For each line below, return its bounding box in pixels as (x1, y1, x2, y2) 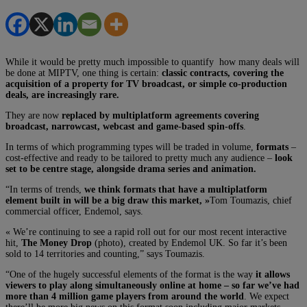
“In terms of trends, (5, 184, 84, 195)
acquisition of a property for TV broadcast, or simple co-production (5, 78, 287, 89)
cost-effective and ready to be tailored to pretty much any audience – (5, 152, 275, 163)
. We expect (244, 291, 289, 302)
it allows (253, 269, 290, 280)
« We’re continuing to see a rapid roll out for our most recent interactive (5, 226, 286, 237)
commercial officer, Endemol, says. (5, 206, 143, 217)
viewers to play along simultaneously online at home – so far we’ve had (5, 280, 299, 291)
